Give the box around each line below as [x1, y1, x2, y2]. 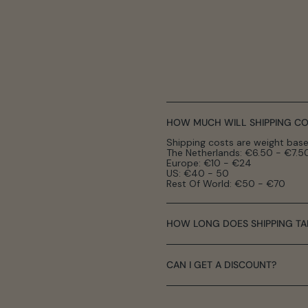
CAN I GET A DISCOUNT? [166, 258, 276, 271]
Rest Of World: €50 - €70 [166, 177, 285, 190]
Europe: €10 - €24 [166, 156, 252, 169]
